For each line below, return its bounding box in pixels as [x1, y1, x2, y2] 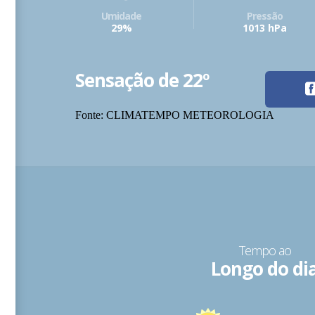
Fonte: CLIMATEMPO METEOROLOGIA [75, 109, 275, 122]
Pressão [247, 9, 283, 23]
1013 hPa [243, 21, 288, 35]
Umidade [101, 9, 142, 23]
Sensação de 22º [75, 67, 210, 94]
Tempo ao [238, 242, 291, 259]
